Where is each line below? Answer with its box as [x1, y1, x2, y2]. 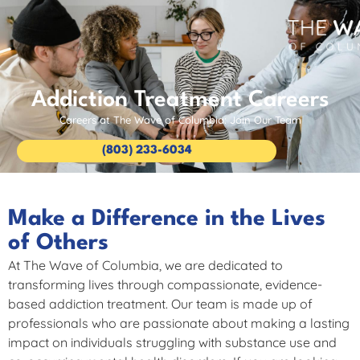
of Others [8, 232, 108, 255]
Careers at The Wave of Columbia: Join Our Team [59, 113, 301, 126]
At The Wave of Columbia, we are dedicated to [8, 257, 283, 273]
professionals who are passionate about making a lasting [8, 315, 350, 331]
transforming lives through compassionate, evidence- [8, 276, 322, 292]
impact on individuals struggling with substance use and [8, 334, 337, 350]
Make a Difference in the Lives [8, 208, 325, 231]
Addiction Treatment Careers [31, 89, 329, 112]
